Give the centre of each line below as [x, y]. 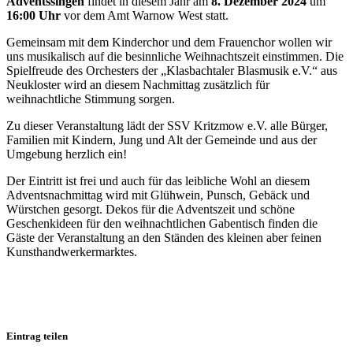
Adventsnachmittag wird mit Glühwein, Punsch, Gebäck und [158, 195]
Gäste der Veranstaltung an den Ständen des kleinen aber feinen [164, 237]
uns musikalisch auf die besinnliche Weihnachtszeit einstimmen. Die [175, 56]
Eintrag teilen [37, 336]
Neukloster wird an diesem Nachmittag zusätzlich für [138, 84]
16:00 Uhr [33, 15]
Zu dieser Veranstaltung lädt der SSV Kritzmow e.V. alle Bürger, [167, 125]
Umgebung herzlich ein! [67, 154]
